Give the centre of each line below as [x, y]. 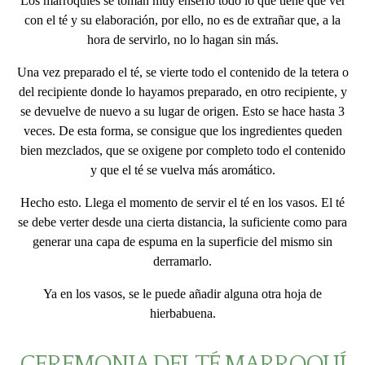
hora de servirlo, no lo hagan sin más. [182, 39]
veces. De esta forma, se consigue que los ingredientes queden [182, 130]
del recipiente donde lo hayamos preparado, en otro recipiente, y [182, 91]
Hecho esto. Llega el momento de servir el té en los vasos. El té [182, 202]
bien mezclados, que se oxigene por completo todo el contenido [182, 150]
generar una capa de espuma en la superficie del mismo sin [182, 241]
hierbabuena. [182, 313]
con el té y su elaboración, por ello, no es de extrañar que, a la [182, 20]
